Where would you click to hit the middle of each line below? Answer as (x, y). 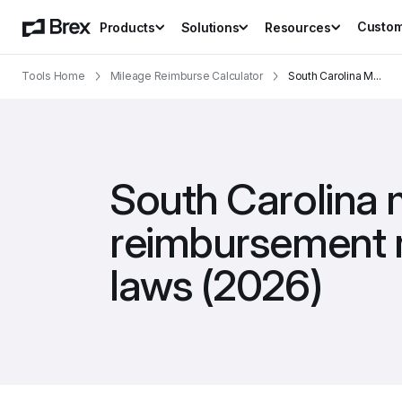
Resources (298, 27)
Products (127, 27)
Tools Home (53, 76)
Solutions (210, 27)
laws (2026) (216, 284)
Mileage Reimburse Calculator (186, 76)
